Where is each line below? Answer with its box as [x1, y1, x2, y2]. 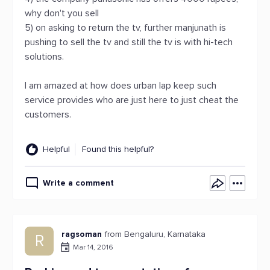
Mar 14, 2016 [73, 242, 113, 252]
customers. [25, 108, 71, 121]
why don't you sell [25, 7, 99, 19]
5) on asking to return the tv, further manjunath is [25, 22, 226, 34]
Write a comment [43, 178, 114, 188]
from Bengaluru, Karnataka [105, 229, 206, 239]
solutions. [25, 51, 64, 63]
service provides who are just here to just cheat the [25, 94, 239, 106]
